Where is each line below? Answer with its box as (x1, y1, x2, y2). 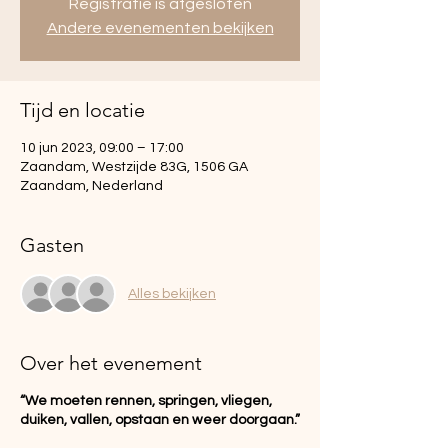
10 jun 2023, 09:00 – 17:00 (20, 141, 184, 155)
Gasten (20, 233, 84, 257)
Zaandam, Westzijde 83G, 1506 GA (20, 160, 248, 174)
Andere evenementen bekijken (46, 20, 274, 36)
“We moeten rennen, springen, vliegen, (20, 394, 272, 408)
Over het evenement (20, 351, 202, 375)
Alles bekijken (128, 286, 216, 301)
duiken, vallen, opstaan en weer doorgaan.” (20, 413, 300, 427)
